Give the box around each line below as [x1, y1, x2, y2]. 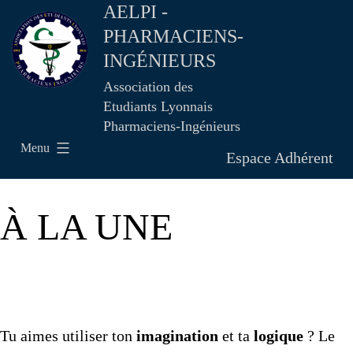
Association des [103, 79, 193, 95]
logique [254, 327, 303, 344]
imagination [136, 327, 218, 344]
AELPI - [103, 2, 168, 22]
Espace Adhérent [226, 149, 333, 166]
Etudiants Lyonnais [103, 98, 213, 114]
